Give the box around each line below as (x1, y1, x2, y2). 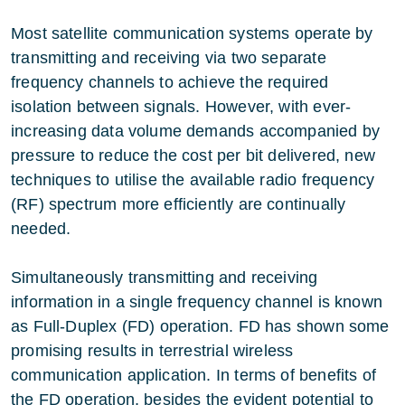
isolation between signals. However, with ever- (11, 97, 352, 116)
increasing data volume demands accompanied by (11, 121, 381, 140)
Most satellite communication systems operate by (11, 24, 373, 42)
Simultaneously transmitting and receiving (11, 268, 318, 287)
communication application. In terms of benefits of (11, 365, 376, 384)
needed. (11, 219, 76, 238)
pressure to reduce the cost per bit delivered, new (11, 146, 375, 165)
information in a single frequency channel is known (11, 292, 382, 311)
